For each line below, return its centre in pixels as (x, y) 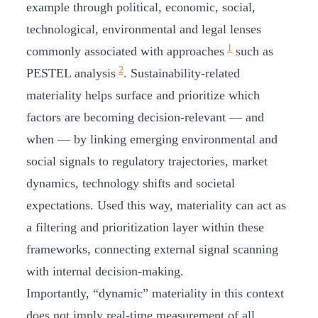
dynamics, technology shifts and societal (131, 183)
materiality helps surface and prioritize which (143, 95)
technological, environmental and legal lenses (144, 29)
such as (253, 51)
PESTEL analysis (71, 73)
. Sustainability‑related (182, 73)
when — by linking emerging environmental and (152, 139)
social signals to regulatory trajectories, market (147, 161)
